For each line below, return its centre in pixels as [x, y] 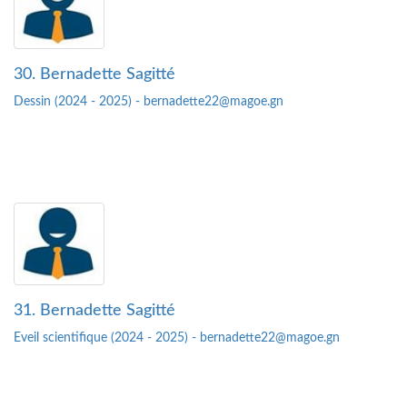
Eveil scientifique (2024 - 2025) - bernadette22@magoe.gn [177, 338]
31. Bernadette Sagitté [94, 311]
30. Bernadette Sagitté [94, 75]
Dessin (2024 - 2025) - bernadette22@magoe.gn [149, 102]
